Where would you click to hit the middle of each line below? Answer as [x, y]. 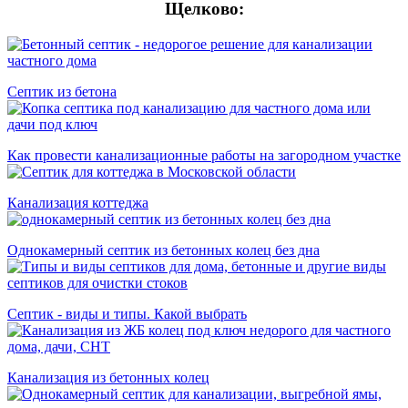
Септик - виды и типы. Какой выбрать [127, 313]
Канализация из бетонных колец [108, 377]
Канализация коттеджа [78, 202]
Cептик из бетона [62, 91]
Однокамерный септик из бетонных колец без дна [163, 250]
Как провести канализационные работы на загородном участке [204, 155]
